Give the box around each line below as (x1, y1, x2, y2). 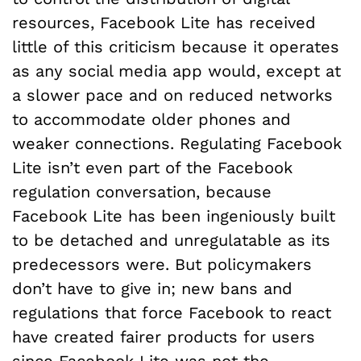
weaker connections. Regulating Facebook (12, 134, 342, 154)
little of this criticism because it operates (12, 37, 339, 57)
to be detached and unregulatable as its (12, 230, 330, 251)
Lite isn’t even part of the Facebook (12, 158, 293, 178)
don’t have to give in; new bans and (12, 279, 293, 299)
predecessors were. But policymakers (12, 255, 312, 275)
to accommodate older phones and (12, 110, 291, 130)
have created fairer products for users (12, 327, 315, 347)
